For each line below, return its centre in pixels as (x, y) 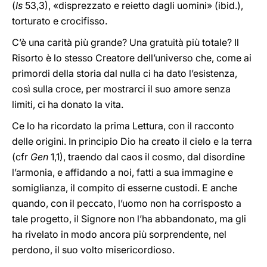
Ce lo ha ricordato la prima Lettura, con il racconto (123, 126)
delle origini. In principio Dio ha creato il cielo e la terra (132, 141)
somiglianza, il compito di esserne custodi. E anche (125, 188)
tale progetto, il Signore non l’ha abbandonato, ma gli (129, 219)
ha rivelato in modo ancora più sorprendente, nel (119, 234)
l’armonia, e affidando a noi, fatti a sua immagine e (122, 172)
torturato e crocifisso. (60, 21)
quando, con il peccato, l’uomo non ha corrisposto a (127, 203)
